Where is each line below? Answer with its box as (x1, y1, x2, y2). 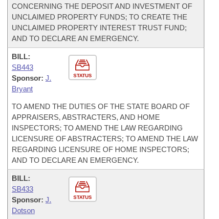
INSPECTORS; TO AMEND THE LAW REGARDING (12, 124, 183, 132)
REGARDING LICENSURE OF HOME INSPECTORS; (12, 145, 189, 153)
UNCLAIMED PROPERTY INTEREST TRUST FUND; (12, 23, 187, 32)
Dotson (12, 206, 35, 215)
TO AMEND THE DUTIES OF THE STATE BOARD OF (12, 102, 190, 110)
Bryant (12, 85, 33, 93)
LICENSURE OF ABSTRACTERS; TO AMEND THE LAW (12, 134, 198, 143)
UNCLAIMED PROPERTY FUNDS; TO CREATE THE (12, 13, 187, 21)
